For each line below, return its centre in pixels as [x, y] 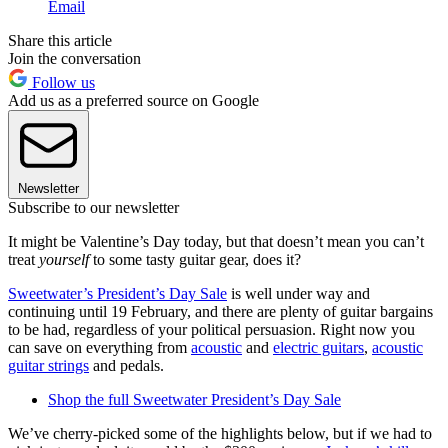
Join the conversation [74, 58]
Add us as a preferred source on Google [133, 100]
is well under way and [298, 293]
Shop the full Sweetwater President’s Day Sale [194, 399]
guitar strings [48, 365]
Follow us [61, 82]
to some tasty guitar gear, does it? [195, 259]
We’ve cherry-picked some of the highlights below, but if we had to [220, 433]
